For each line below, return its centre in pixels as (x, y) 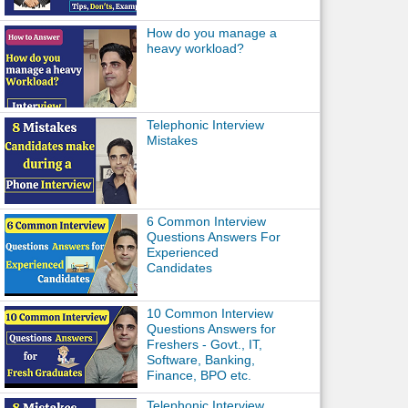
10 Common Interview (209, 313)
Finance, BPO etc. (199, 375)
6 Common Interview (206, 221)
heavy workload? (195, 48)
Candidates (179, 268)
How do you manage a (211, 33)
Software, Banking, (200, 360)
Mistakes (172, 140)
